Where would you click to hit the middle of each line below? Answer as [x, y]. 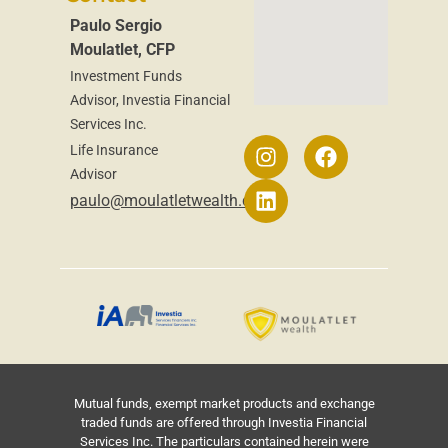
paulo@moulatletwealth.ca [164, 200]
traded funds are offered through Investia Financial [224, 422]
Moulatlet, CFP [122, 49]
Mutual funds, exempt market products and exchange [224, 403]
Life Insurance [114, 149]
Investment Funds [126, 75]
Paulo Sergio [116, 25]
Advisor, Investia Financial [150, 99]
